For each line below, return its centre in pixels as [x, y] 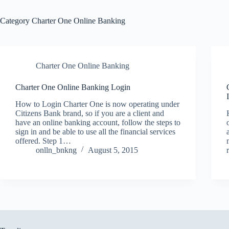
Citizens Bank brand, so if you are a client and [90, 113]
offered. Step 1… [43, 141]
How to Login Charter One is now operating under [97, 104]
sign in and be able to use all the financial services [95, 131]
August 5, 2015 [113, 150]
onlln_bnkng [56, 150]
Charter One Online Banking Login [73, 87]
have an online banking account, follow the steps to [98, 122]
